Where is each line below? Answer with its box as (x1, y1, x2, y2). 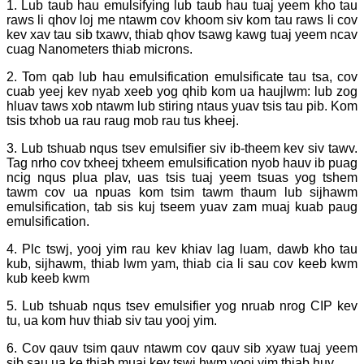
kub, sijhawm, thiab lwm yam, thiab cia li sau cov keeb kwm (6, 257, 357, 271)
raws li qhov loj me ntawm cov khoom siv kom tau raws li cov (6, 13, 357, 28)
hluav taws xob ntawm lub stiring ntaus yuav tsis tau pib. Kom (6, 99, 357, 114)
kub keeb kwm (6, 271, 89, 286)
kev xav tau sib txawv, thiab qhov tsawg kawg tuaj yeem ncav (6, 28, 357, 42)
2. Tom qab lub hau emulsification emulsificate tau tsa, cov (6, 70, 357, 84)
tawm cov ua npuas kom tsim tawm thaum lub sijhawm (6, 185, 357, 200)
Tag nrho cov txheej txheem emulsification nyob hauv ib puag (6, 156, 357, 171)
